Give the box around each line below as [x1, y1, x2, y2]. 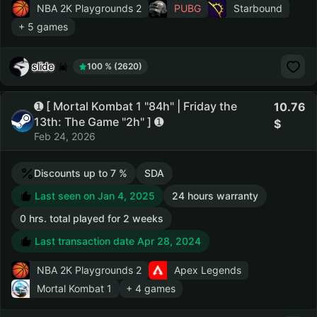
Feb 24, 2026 [34, 130, 96, 142]
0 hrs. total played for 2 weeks [20, 212, 163, 224]
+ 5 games [18, 21, 68, 33]
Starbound [234, 2, 282, 14]
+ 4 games [126, 282, 175, 294]
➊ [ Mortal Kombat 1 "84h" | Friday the [34, 99, 237, 113]
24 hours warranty [172, 190, 258, 202]
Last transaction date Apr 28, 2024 [32, 235, 201, 247]
